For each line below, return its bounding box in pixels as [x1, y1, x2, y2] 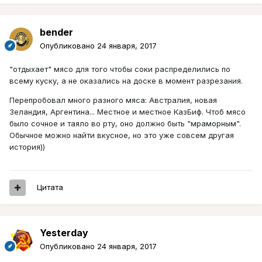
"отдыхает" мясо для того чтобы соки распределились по [9, 64, 230, 74]
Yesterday [40, 227, 88, 239]
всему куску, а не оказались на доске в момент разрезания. [9, 76, 243, 86]
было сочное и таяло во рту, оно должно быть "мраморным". [9, 119, 241, 129]
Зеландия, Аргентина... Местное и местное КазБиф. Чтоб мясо [9, 107, 246, 117]
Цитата [37, 182, 63, 192]
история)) [9, 142, 45, 152]
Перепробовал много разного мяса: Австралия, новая [9, 95, 217, 105]
